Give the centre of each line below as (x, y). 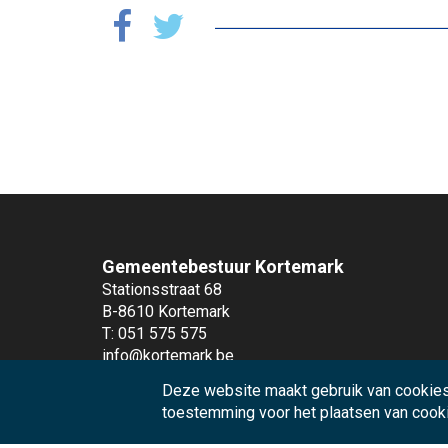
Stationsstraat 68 (162, 289)
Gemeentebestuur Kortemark (223, 266)
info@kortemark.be (168, 355)
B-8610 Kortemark (166, 311)
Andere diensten (159, 408)
